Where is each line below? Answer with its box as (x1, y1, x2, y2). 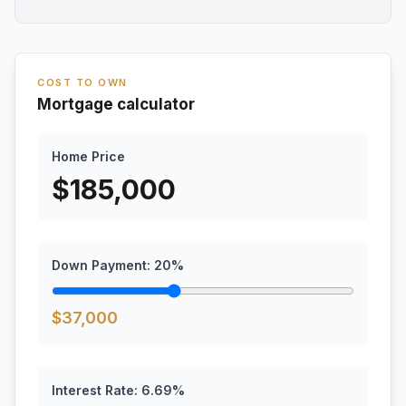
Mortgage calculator (37, 95, 195, 113)
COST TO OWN (37, 76, 128, 89)
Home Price (52, 149, 125, 164)
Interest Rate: (52, 382, 141, 398)
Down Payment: (52, 257, 154, 273)
